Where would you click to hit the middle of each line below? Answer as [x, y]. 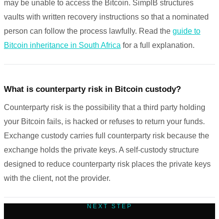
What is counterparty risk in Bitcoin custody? [92, 89]
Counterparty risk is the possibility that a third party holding [105, 108]
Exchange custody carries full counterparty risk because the [107, 136]
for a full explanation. [158, 45]
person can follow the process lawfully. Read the [88, 31]
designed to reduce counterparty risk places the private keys [107, 164]
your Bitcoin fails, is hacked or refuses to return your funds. [104, 122]
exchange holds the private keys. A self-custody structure [101, 150]
